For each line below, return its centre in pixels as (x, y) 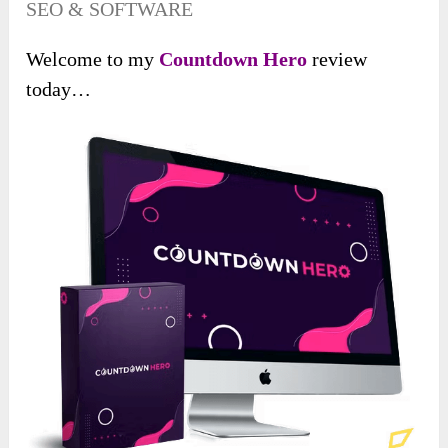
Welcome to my (93, 59)
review (337, 59)
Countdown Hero (233, 59)
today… (59, 89)
